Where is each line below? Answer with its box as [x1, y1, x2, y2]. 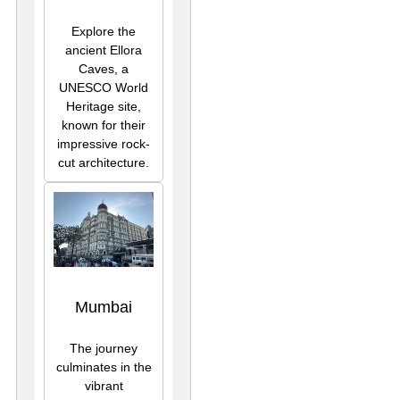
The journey [70, 340, 137, 355]
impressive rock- [57, 136, 150, 151]
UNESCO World [59, 79, 148, 95]
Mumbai [75, 297, 132, 316]
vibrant [84, 378, 123, 393]
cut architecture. [58, 154, 149, 170]
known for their [62, 117, 146, 132]
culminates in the [55, 359, 152, 374]
